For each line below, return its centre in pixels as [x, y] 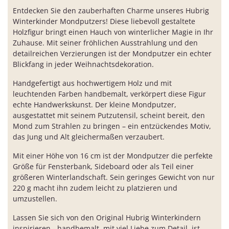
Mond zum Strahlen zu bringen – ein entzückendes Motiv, [112, 126]
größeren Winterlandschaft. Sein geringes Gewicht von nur [114, 177]
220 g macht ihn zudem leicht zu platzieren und [95, 188]
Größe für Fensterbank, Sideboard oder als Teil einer [103, 167]
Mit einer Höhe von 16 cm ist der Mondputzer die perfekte [113, 156]
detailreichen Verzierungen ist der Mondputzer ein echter [112, 54]
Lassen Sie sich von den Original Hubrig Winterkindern [107, 218]
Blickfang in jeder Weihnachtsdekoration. [83, 64]
